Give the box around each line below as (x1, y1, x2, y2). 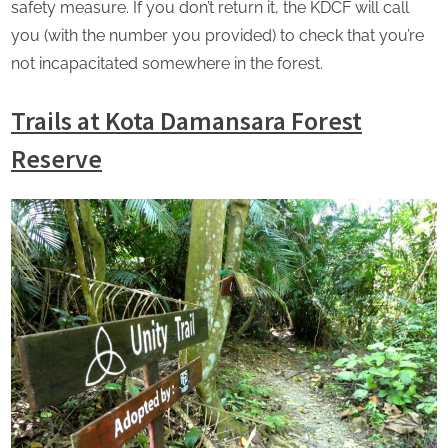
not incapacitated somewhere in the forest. (11, 53, 323, 73)
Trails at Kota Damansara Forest (11, 103, 362, 137)
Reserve (11, 141, 102, 175)
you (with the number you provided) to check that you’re (11, 25, 424, 45)
